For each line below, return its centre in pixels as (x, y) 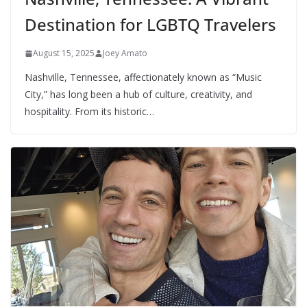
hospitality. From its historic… (89, 112)
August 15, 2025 (64, 53)
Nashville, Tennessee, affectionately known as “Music (143, 77)
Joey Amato (125, 53)
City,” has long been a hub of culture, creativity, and (138, 95)
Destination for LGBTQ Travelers (150, 25)
